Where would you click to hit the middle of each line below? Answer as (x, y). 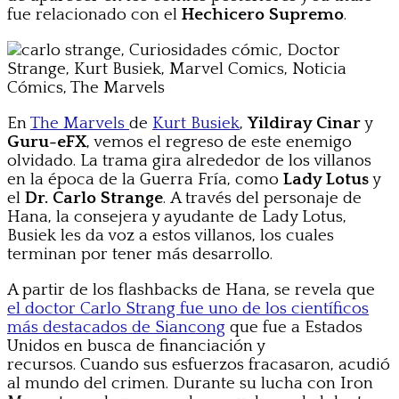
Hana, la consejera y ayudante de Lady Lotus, (177, 217)
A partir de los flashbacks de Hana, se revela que (191, 290)
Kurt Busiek (196, 124)
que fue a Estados (294, 328)
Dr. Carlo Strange (94, 199)
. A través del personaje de (262, 199)
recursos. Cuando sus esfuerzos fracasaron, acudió (199, 365)
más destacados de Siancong (116, 328)
